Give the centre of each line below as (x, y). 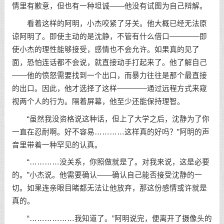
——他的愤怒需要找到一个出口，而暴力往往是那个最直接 (109, 75)
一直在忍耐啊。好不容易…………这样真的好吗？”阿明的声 (110, 132)
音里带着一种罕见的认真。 (57, 145)
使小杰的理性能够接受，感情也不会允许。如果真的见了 (105, 49)
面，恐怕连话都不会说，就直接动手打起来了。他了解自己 (109, 62)
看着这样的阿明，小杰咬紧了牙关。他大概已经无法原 (109, 23)
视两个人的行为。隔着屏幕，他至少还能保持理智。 (98, 101)
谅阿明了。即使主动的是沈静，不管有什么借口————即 (109, 36)
